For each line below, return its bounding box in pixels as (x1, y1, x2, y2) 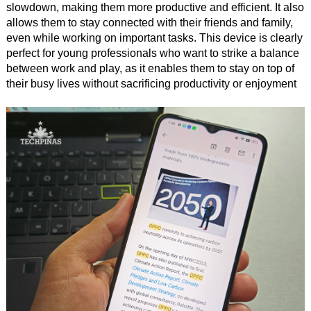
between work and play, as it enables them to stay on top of (6, 62, 294, 75)
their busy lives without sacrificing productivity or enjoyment (6, 78, 296, 90)
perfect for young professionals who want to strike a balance (6, 47, 299, 60)
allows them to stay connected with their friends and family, (6, 17, 293, 29)
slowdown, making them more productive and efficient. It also (6, 1, 304, 14)
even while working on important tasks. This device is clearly (6, 32, 303, 44)
